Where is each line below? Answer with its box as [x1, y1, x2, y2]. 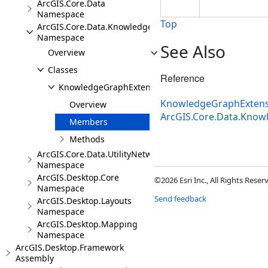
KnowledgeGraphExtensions [59, 81, 172, 93]
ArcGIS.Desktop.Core [37, 172, 119, 183]
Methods [69, 133, 105, 145]
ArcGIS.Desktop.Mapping [37, 218, 138, 230]
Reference [160, 71, 205, 85]
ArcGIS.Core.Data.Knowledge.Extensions [37, 21, 198, 32]
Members [69, 116, 108, 127]
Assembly [16, 252, 54, 264]
